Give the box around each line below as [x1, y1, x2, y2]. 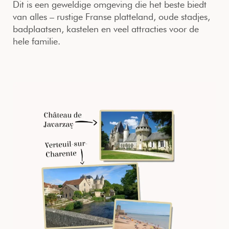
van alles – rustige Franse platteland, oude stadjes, [13, 11, 210, 22]
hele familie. [13, 36, 60, 47]
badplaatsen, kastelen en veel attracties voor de [13, 24, 199, 35]
